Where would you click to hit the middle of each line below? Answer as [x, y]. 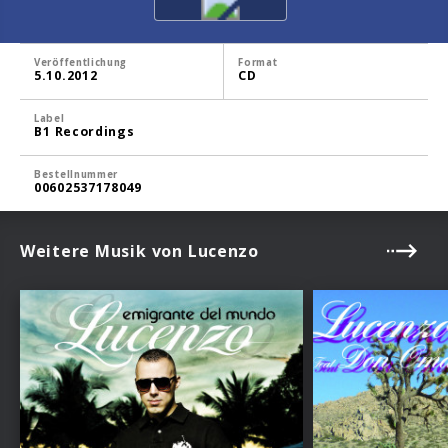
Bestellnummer [76, 174]
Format [258, 62]
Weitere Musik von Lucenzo [139, 250]
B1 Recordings [84, 131]
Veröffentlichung [81, 62]
